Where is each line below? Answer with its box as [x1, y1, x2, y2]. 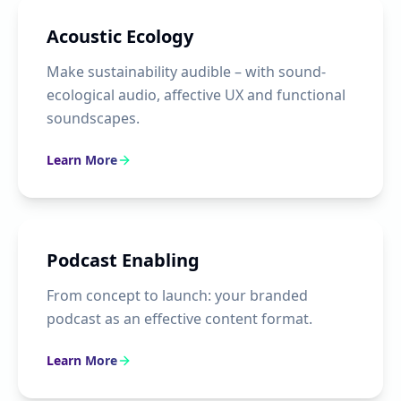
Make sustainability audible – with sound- [47, 62, 326, 81]
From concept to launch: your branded [47, 286, 308, 305]
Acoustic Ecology [47, 24, 193, 48]
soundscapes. [47, 108, 140, 128]
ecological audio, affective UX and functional [47, 85, 346, 105]
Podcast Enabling [47, 248, 200, 272]
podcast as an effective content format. [47, 309, 312, 328]
